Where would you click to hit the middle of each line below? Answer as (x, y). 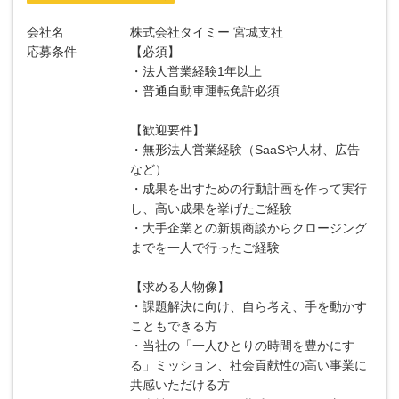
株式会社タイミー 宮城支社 (207, 32)
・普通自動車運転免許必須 (205, 91)
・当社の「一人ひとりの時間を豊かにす (243, 346)
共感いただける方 (180, 385)
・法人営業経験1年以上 (196, 71)
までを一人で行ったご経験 (205, 248)
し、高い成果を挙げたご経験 (212, 208)
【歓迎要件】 (168, 130)
